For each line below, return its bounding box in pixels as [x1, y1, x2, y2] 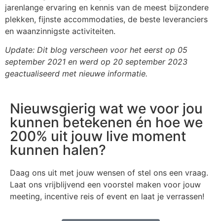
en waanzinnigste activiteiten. [5, 26, 115, 37]
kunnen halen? [10, 141, 106, 158]
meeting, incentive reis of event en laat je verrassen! [10, 191, 204, 201]
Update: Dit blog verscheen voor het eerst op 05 [5, 45, 187, 55]
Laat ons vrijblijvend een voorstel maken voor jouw [10, 179, 201, 189]
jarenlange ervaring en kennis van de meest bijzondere [5, 2, 209, 13]
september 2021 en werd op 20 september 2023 [5, 57, 187, 67]
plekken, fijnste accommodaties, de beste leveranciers [5, 14, 208, 25]
